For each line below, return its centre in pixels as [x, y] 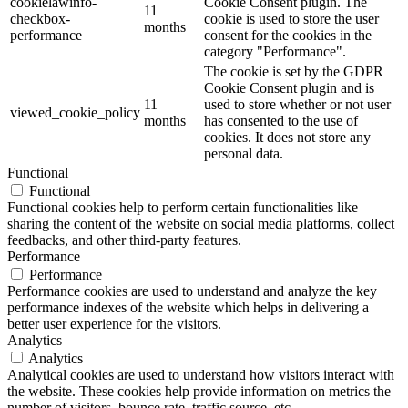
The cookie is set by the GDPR [294, 71]
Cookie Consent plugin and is [289, 87]
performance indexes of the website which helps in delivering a [188, 307]
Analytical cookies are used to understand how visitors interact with [201, 374]
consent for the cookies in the [288, 35]
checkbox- [40, 18]
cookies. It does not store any [287, 137]
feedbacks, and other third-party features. [124, 240]
